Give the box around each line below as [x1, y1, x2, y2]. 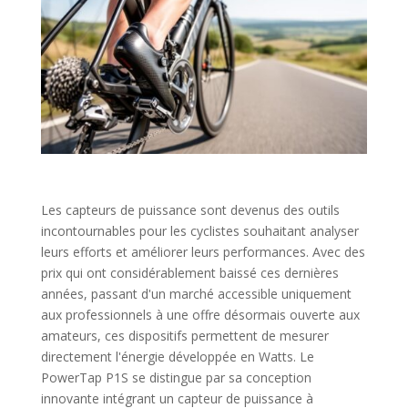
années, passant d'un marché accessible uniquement [40, 284, 352, 302]
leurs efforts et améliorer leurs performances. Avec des [40, 242, 365, 260]
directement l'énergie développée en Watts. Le [40, 347, 314, 365]
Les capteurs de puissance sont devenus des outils [40, 200, 340, 219]
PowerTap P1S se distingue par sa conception [40, 368, 311, 386]
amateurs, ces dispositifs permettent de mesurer [40, 326, 329, 344]
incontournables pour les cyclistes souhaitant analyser [40, 221, 359, 240]
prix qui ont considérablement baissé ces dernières [40, 263, 339, 281]
